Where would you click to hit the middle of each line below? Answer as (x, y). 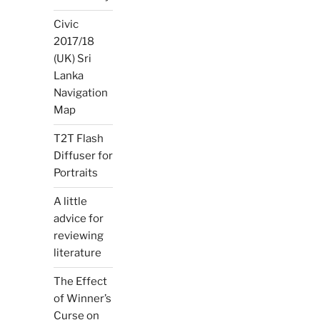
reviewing (78, 236)
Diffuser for (83, 156)
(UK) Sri (72, 59)
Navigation (80, 93)
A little (70, 202)
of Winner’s (82, 299)
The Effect (80, 282)
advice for (78, 219)
